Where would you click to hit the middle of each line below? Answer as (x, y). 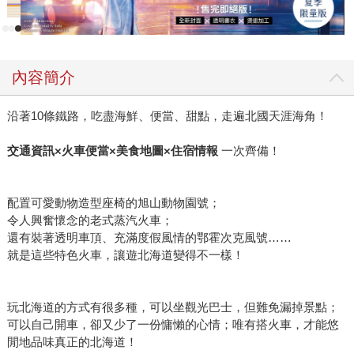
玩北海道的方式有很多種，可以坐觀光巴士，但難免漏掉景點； (173, 307)
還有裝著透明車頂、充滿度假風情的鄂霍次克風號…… (149, 238)
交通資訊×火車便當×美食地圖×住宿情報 (112, 151)
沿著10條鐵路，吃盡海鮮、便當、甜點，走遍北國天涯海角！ (167, 116)
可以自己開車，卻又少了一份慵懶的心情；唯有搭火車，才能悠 (173, 325)
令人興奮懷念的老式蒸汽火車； (90, 220)
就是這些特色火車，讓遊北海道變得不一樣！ (125, 255)
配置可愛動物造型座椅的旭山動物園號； (113, 203)
